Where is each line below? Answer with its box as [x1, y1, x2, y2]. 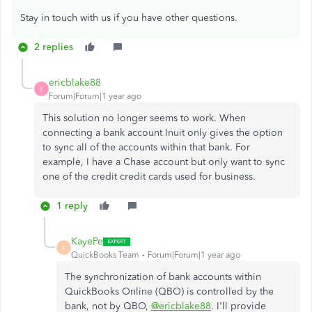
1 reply [56, 200, 88, 212]
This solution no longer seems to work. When [42, 112, 246, 124]
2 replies [34, 41, 73, 53]
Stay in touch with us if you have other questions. [20, 12, 237, 24]
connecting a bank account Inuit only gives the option [42, 127, 283, 139]
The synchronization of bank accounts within [65, 271, 261, 283]
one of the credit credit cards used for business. [42, 171, 258, 182]
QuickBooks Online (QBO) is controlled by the [65, 286, 274, 297]
